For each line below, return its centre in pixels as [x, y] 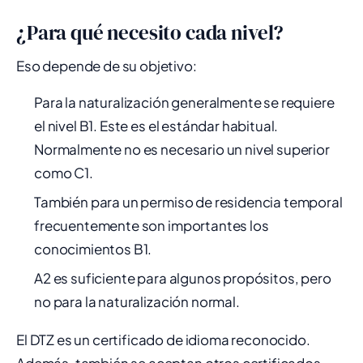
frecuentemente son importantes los [152, 225]
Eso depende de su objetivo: [107, 66]
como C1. [64, 173]
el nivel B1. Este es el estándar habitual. [156, 126]
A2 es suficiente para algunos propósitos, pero [183, 278]
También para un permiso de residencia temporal [188, 202]
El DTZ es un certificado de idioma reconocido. [163, 340]
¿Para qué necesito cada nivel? [150, 32]
